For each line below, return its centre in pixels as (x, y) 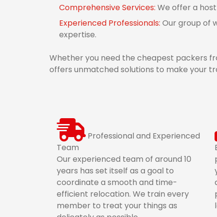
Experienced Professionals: (111, 23)
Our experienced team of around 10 (124, 159)
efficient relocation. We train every (123, 194)
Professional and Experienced (144, 136)
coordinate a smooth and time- (117, 182)
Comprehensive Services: (108, 8)
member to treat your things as (117, 206)
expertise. (78, 35)
